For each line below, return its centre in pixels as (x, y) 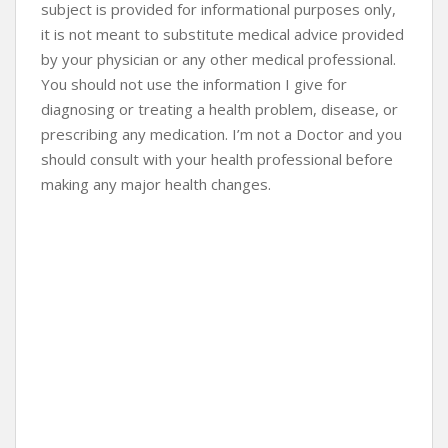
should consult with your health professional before (217, 158)
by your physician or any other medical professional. (218, 58)
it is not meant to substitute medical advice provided (222, 33)
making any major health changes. (156, 183)
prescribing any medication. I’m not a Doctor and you (221, 133)
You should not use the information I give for (194, 83)
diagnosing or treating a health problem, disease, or (219, 108)
